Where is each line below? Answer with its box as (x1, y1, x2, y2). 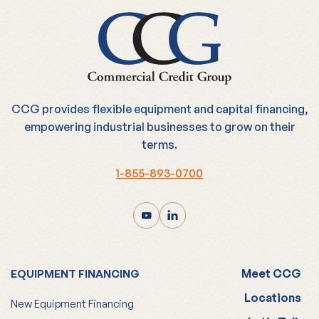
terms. (142, 137, 177, 152)
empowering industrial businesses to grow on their (23, 119, 296, 134)
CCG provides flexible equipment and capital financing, (11, 101, 308, 116)
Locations (244, 290, 301, 305)
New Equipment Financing (11, 296, 134, 310)
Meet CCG (241, 266, 301, 281)
